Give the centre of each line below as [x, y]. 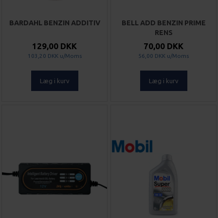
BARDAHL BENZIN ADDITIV [54, 23]
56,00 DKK [152, 56]
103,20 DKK [43, 56]
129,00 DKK [54, 46]
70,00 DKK [163, 46]
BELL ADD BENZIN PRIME [163, 23]
